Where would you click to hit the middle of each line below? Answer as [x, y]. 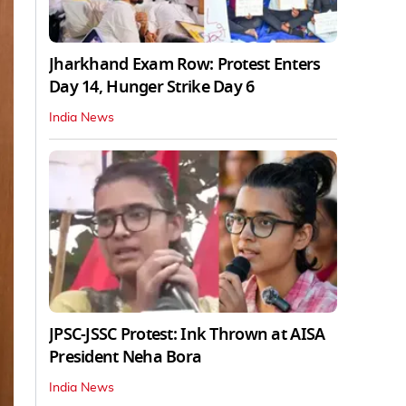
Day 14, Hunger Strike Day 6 [152, 87]
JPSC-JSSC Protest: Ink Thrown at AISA [187, 334]
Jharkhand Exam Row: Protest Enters [185, 64]
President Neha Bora [126, 357]
